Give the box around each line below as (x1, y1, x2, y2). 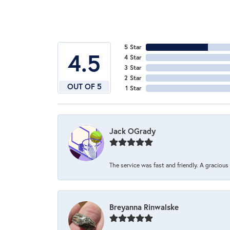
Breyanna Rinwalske (109, 201, 179, 212)
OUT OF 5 (67, 81, 102, 91)
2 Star (124, 73, 142, 82)
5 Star (124, 43, 142, 51)
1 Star (125, 84, 142, 92)
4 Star (124, 53, 142, 61)
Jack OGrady (109, 125, 156, 136)
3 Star (124, 63, 142, 71)
